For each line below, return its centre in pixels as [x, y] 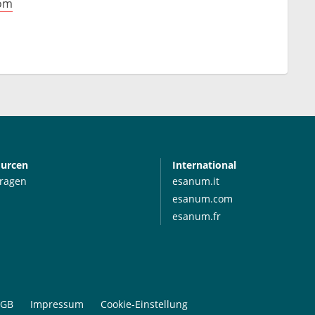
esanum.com [202, 199]
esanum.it [196, 181]
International [204, 165]
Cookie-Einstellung [144, 304]
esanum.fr [197, 216]
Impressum [57, 304]
